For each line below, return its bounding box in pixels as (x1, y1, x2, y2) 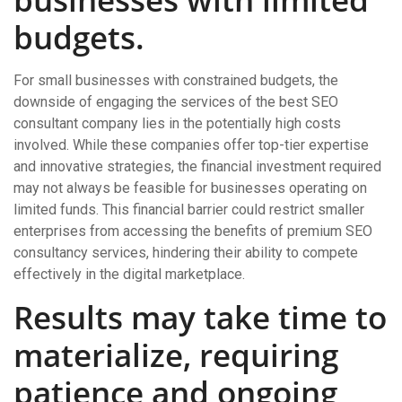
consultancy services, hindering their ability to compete (13, 244, 358, 261)
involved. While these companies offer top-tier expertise (13, 136, 369, 153)
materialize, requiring (13, 334, 338, 376)
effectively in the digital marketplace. (13, 266, 245, 283)
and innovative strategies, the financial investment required (13, 158, 381, 175)
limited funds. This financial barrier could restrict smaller (13, 201, 364, 218)
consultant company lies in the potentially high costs (13, 115, 341, 132)
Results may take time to (13, 296, 387, 338)
